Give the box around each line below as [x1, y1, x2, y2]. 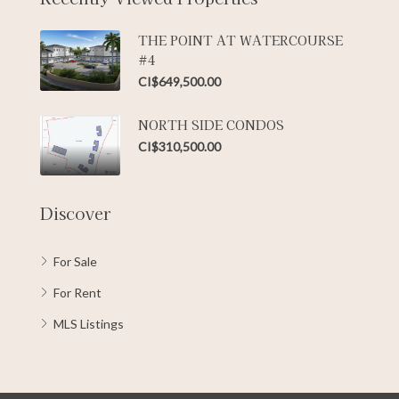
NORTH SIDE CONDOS [138, 116, 284, 134]
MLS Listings [53, 315, 124, 331]
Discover [40, 200, 110, 224]
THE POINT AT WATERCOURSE [138, 31, 343, 50]
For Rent [53, 284, 102, 300]
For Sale [53, 253, 97, 269]
